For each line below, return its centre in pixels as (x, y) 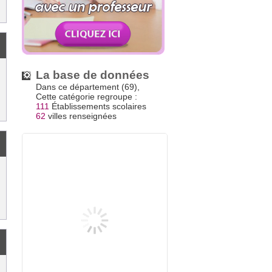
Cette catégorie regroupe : (87, 97)
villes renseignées (81, 116)
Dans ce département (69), (88, 87)
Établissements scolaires (98, 106)
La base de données (93, 75)
